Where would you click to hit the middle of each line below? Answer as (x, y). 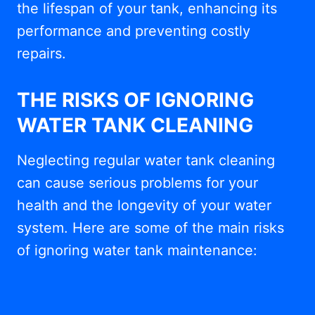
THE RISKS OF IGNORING (135, 100)
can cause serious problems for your (137, 183)
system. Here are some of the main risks (150, 228)
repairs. (41, 53)
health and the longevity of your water (144, 205)
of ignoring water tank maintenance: (137, 250)
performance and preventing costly (134, 31)
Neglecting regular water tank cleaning (146, 160)
